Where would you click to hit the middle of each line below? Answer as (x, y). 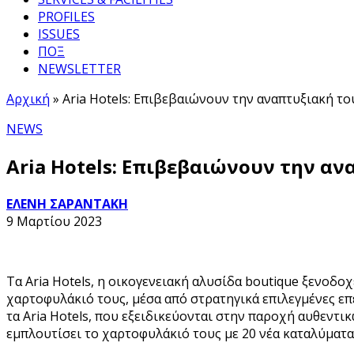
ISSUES (59, 34)
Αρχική (28, 99)
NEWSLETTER (79, 69)
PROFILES (66, 17)
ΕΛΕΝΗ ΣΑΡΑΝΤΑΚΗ (67, 203)
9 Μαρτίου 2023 (54, 221)
